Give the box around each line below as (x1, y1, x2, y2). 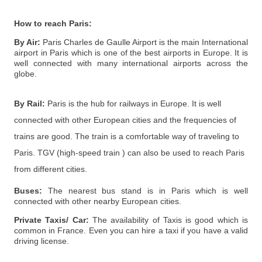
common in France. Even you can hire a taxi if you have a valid (14, 226, 248, 236)
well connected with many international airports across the (14, 58, 248, 68)
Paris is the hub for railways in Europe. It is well (45, 99, 221, 109)
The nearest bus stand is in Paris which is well (47, 186, 249, 196)
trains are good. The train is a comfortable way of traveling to (14, 132, 239, 142)
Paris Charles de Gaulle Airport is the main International (40, 37, 248, 47)
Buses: (14, 186, 42, 196)
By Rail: (14, 99, 45, 109)
